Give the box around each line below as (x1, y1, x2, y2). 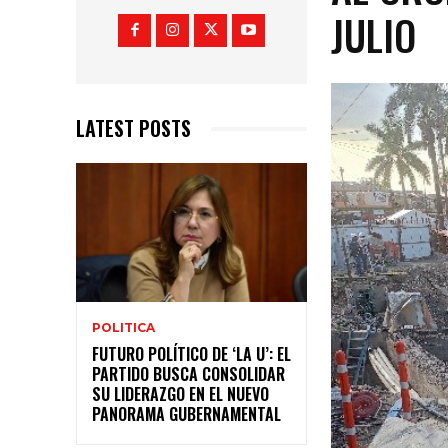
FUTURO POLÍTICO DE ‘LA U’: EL (92, 341, 291, 366)
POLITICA (92, 319, 155, 335)
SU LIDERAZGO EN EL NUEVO (92, 381, 269, 406)
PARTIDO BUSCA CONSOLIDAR (92, 361, 285, 386)
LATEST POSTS (76, 113, 191, 144)
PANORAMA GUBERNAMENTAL (92, 401, 281, 426)
